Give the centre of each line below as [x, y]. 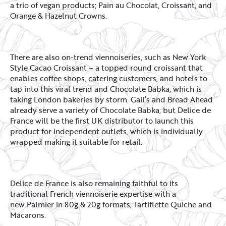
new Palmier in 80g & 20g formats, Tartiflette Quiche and [111, 205]
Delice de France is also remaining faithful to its [94, 183]
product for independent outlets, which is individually [106, 131]
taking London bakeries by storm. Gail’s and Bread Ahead [111, 100]
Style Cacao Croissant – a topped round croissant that [106, 68]
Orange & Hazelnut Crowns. [59, 16]
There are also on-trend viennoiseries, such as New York [108, 57]
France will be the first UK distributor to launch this [102, 121]
